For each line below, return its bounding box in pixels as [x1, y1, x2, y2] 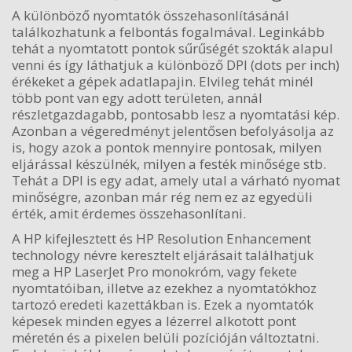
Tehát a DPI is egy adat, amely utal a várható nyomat [12, 171, 340, 189]
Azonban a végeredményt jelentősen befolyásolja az [12, 122, 334, 140]
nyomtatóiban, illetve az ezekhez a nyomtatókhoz [12, 278, 317, 297]
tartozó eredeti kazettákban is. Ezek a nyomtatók [12, 295, 313, 313]
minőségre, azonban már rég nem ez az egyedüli [12, 188, 313, 206]
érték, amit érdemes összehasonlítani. [12, 204, 246, 222]
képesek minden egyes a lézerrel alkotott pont [12, 311, 296, 330]
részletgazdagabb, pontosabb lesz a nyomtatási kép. [12, 105, 339, 123]
